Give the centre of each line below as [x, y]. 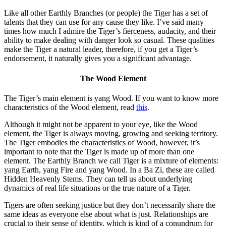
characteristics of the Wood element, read [70, 107]
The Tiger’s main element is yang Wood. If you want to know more [111, 98]
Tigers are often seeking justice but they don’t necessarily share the [110, 205]
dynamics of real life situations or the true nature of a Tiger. [97, 188]
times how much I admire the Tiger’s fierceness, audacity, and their [110, 31]
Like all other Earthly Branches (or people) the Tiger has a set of [106, 13]
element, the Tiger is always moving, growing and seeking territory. [111, 133]
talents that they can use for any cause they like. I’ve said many [104, 22]
